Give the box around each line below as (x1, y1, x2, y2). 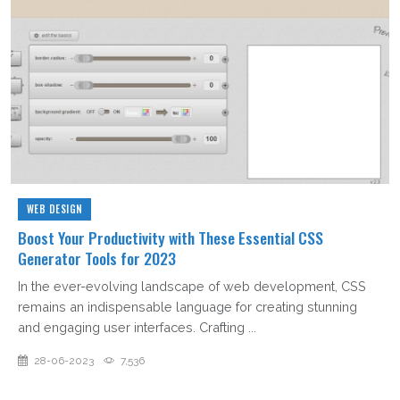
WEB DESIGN (26, 202, 83, 217)
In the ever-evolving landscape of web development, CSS (18, 279, 366, 295)
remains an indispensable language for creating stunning (18, 299, 357, 315)
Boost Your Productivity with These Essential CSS (18, 226, 323, 250)
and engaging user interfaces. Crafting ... (18, 320, 256, 336)
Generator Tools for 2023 (18, 246, 176, 271)
